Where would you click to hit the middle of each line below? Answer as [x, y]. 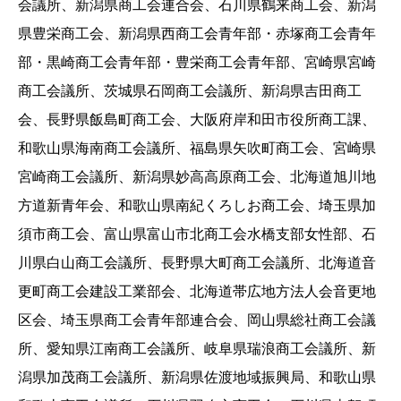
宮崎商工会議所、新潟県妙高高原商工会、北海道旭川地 [197, 177]
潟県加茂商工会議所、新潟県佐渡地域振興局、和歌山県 [197, 378]
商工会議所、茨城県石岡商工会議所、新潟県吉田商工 [190, 91]
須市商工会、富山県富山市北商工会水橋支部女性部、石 [197, 235]
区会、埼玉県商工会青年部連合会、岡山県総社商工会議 [197, 320]
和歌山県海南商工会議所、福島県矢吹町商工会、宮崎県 [197, 149]
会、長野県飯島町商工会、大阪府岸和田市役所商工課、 [197, 120]
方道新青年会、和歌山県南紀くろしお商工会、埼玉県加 [197, 206]
